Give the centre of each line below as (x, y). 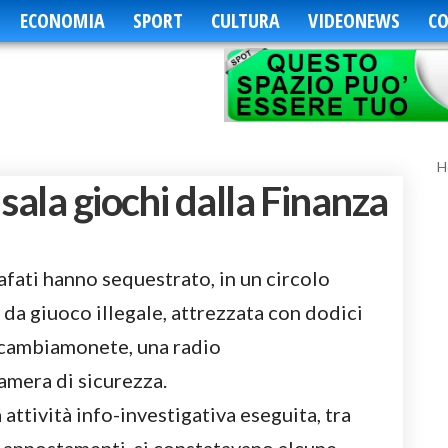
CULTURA (245, 20)
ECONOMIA (62, 20)
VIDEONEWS (353, 20)
